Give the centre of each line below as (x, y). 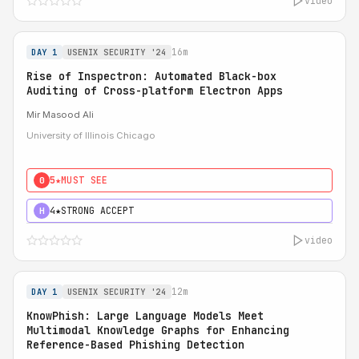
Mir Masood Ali (60, 115)
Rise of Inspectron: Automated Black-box (151, 76)
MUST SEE (85, 180)
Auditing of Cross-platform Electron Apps (155, 91)
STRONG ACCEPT (97, 210)
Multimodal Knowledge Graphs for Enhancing (158, 330)
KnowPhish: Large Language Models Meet (145, 316)
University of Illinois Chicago (91, 135)
